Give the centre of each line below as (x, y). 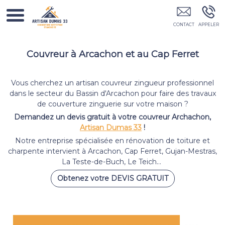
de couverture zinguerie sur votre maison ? (113, 104)
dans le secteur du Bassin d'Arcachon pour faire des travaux (113, 93)
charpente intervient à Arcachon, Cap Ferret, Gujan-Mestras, (113, 151)
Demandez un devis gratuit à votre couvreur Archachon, (113, 117)
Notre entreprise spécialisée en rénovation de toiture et (113, 141)
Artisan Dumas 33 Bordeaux (107, 6)
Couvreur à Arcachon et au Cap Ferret (113, 54)
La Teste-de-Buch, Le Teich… (113, 162)
